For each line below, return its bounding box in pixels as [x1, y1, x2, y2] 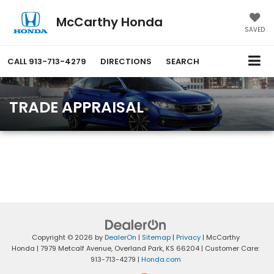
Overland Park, [113, 243, 164, 254]
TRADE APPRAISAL [9, 97, 144, 119]
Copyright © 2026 [31, 232, 95, 243]
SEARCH [166, 56, 199, 68]
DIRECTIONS [100, 56, 152, 68]
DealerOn [104, 232, 136, 243]
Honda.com [141, 254, 181, 265]
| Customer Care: [199, 243, 259, 254]
